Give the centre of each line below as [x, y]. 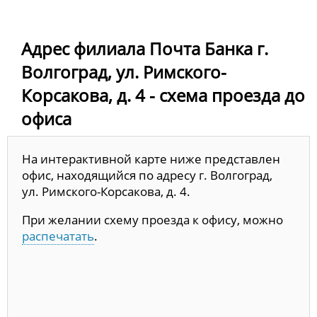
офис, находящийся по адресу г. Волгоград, [147, 175]
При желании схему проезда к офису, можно [152, 220]
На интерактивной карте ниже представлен [151, 159]
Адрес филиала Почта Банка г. [145, 49]
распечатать [58, 236]
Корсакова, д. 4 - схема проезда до [163, 96]
